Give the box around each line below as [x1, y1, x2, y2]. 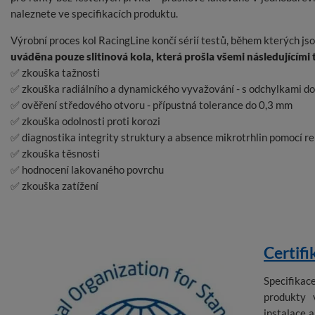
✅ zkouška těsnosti [11, 147, 100, 160]
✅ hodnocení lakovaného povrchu [11, 163, 164, 176]
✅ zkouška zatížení [11, 179, 98, 193]
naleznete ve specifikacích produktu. [11, 7, 178, 20]
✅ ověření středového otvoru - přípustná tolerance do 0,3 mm [11, 98, 292, 112]
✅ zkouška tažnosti [11, 66, 100, 79]
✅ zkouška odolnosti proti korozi [11, 115, 160, 128]
